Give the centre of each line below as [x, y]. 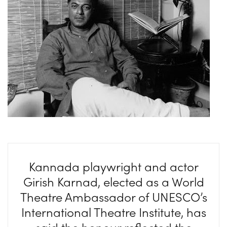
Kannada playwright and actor [113, 166]
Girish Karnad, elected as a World [113, 181]
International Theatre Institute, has [113, 212]
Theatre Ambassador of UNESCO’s [113, 197]
